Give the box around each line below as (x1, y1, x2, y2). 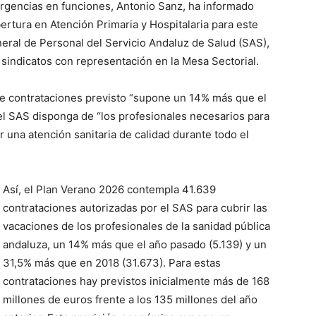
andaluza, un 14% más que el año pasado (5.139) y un (3, 238, 267, 251)
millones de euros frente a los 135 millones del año (3, 293, 257, 306)
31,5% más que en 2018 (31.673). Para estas (3, 256, 221, 269)
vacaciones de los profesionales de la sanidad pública (3, 219, 270, 233)
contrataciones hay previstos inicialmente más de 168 (3, 274, 269, 288)
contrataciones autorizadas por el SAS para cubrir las (3, 201, 267, 214)
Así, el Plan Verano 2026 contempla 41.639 (3, 183, 216, 196)
